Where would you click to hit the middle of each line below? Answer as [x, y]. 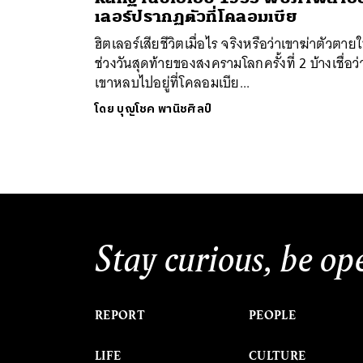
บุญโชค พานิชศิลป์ [164, 109]
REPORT [120, 316]
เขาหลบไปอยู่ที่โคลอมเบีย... [173, 83]
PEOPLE [272, 316]
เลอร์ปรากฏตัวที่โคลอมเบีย [196, 17]
